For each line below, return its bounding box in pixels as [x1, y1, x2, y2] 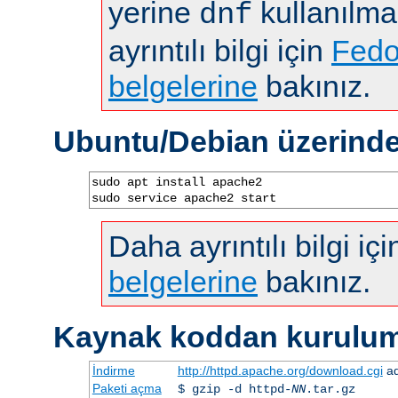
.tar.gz [305, 381, 355, 396]
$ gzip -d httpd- [177, 381, 291, 396]
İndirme [92, 362, 135, 378]
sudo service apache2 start [92, 190, 276, 205]
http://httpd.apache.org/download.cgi [177, 362, 383, 378]
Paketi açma [92, 380, 162, 395]
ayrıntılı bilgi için [108, 33, 331, 68]
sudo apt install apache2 [92, 174, 262, 189]
